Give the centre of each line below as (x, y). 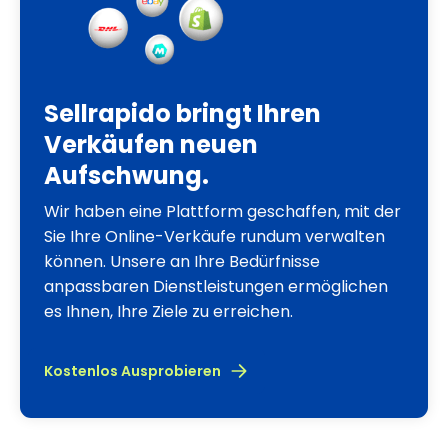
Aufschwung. (126, 175)
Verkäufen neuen (151, 144)
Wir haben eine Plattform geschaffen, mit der (222, 211)
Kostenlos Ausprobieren (132, 370)
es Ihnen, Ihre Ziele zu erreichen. (168, 311)
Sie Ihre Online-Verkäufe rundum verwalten (214, 236)
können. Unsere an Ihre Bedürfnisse (182, 261)
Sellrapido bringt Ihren (182, 113)
